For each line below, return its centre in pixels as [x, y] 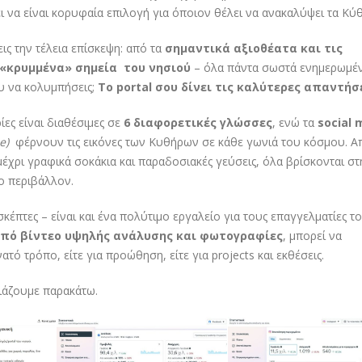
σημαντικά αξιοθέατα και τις [254, 48]
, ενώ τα [295, 123]
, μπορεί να [312, 236]
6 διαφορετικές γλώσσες [198, 123]
